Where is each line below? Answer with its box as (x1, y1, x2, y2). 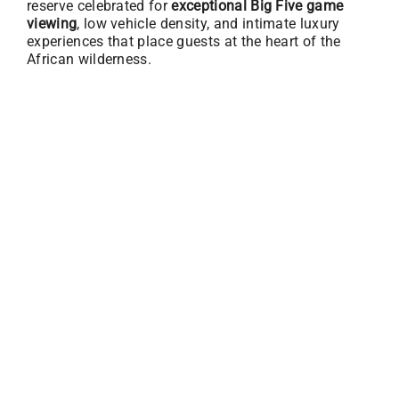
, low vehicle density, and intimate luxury (77, 15, 340, 33)
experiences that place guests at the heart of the (26, 33, 341, 51)
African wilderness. (26, 51, 152, 69)
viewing (26, 15, 77, 33)
